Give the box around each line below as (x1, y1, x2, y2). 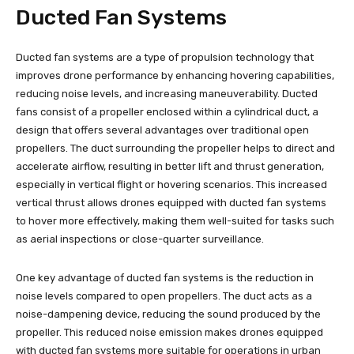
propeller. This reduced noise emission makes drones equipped (16, 326, 323, 338)
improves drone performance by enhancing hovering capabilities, (16, 69, 334, 81)
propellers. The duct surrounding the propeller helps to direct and (16, 141, 335, 154)
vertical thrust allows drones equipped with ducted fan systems (16, 196, 326, 209)
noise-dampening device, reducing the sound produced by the (16, 307, 321, 320)
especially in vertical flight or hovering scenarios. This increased (16, 178, 327, 190)
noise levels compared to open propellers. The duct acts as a (16, 289, 312, 302)
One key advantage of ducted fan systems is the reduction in (16, 271, 314, 284)
